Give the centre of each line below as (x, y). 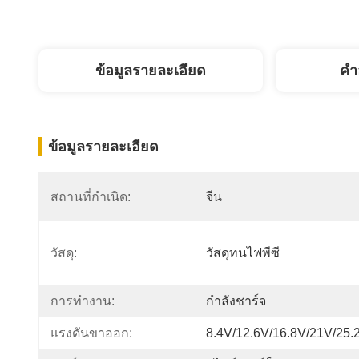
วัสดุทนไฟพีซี (243, 253)
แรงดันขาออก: (91, 333)
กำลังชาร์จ (236, 301)
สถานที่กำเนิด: (91, 197)
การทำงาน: (83, 301)
